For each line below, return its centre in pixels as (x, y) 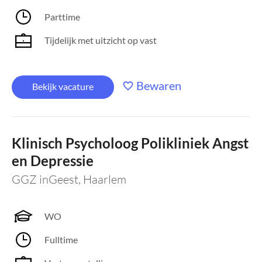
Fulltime (61, 239)
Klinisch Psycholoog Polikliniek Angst (130, 143)
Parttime (62, 17)
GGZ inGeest (45, 179)
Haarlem (105, 179)
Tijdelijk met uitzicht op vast (101, 40)
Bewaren (159, 85)
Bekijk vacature (63, 86)
